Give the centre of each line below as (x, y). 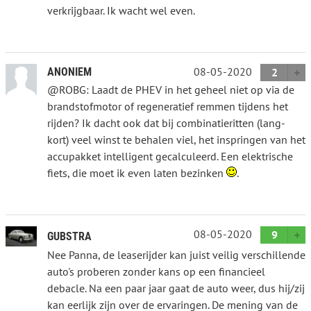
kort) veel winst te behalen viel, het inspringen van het (176, 139)
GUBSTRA (69, 236)
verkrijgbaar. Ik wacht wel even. (121, 10)
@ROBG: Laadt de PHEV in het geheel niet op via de (171, 89)
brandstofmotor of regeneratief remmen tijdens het (168, 106)
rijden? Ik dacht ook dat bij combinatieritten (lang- (166, 123)
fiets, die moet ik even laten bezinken (137, 173)
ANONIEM (69, 72)
